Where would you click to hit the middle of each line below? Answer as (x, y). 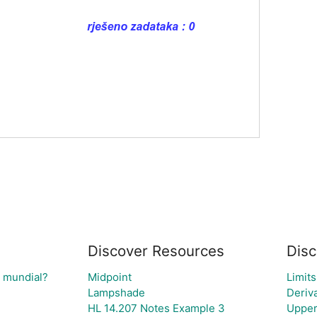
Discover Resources (156, 251)
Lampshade (116, 293)
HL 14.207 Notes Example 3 (156, 308)
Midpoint (110, 277)
